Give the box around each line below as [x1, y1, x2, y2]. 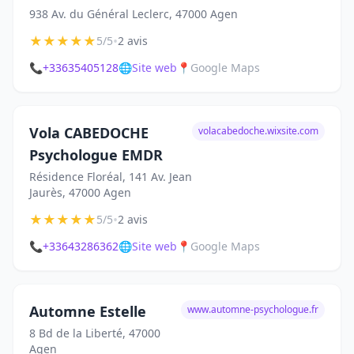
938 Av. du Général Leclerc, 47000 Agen [29, 6, 238, 21]
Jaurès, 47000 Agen [29, 185, 131, 200]
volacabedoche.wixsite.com [198, 124, 318, 137]
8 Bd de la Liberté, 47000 [29, 326, 160, 341]
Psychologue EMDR [29, 145, 163, 164]
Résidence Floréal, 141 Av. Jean [29, 169, 192, 184]
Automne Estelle [29, 302, 146, 321]
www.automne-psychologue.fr [187, 303, 318, 316]
